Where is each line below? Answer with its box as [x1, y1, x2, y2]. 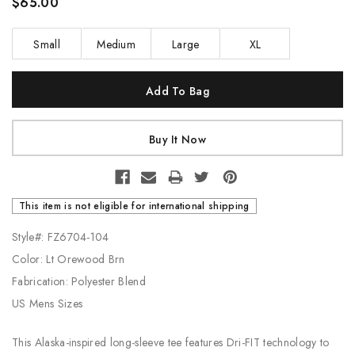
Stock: [12, 92, 41, 109]
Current [12, 72, 48, 89]
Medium [97, 36, 136, 52]
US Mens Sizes [12, 295, 86, 311]
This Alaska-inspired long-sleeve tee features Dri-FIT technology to [12, 334, 330, 350]
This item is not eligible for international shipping [19, 198, 250, 213]
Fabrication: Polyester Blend [12, 273, 150, 289]
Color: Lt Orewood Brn [12, 250, 129, 267]
